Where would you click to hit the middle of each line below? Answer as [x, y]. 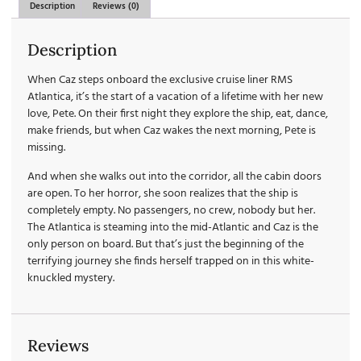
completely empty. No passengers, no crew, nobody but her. [171, 210]
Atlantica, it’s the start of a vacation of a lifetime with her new [175, 98]
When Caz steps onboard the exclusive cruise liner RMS [160, 81]
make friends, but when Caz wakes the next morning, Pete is [172, 131]
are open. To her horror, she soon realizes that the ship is [163, 193]
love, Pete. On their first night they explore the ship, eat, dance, [178, 114]
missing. [46, 148]
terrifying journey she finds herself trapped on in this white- [171, 261]
